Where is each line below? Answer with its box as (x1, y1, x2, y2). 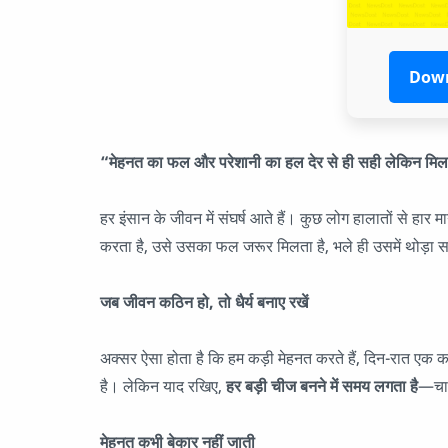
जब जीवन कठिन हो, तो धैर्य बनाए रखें (100, 291, 308, 313)
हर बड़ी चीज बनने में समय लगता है (226, 375, 418, 397)
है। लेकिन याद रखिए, (100, 375, 226, 397)
